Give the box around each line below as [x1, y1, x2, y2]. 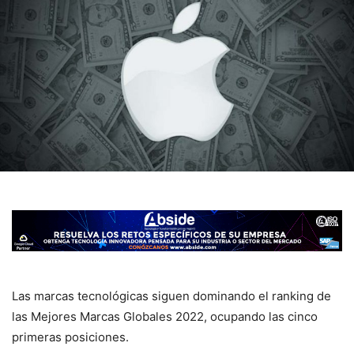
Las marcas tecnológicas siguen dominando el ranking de [12, 288, 331, 304]
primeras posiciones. [12, 330, 129, 345]
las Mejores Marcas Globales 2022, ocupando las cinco [12, 309, 318, 325]
